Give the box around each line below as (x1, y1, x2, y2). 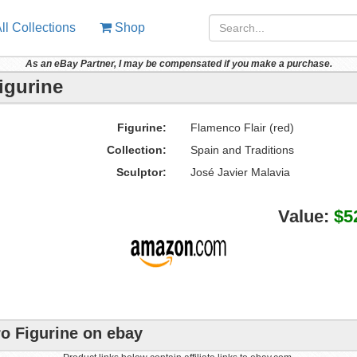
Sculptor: (116, 166, 167, 178)
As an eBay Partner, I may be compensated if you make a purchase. (25, 58, 332, 69)
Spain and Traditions (190, 143, 294, 156)
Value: (277, 206, 334, 226)
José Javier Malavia (190, 166, 290, 178)
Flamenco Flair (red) (190, 121, 294, 134)
